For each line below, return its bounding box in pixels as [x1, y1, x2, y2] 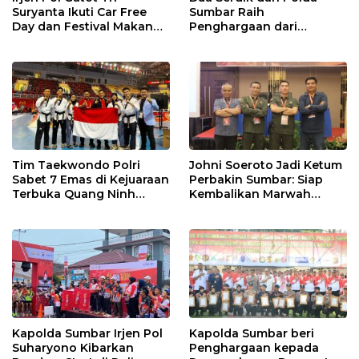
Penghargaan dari [189, 19, 297, 34]
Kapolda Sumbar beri [189, 325, 314, 341]
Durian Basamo [12, 34, 103, 49]
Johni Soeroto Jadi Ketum [189, 158, 342, 173]
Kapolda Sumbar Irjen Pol [12, 325, 163, 341]
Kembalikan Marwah [189, 187, 311, 202]
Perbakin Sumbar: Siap [189, 172, 323, 188]
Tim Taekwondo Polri [12, 158, 140, 173]
